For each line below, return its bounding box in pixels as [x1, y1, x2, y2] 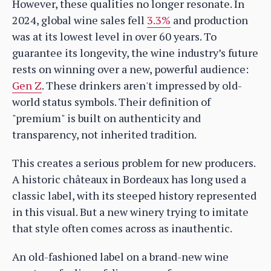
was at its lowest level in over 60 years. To [12, 29, 217, 44]
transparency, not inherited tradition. [12, 127, 197, 142]
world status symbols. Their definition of [12, 94, 211, 109]
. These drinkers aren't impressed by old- [42, 78, 242, 93]
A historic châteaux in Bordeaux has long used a [12, 172, 246, 187]
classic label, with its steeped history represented [12, 188, 256, 203]
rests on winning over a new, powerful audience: [12, 62, 249, 77]
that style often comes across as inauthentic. [12, 221, 232, 236]
